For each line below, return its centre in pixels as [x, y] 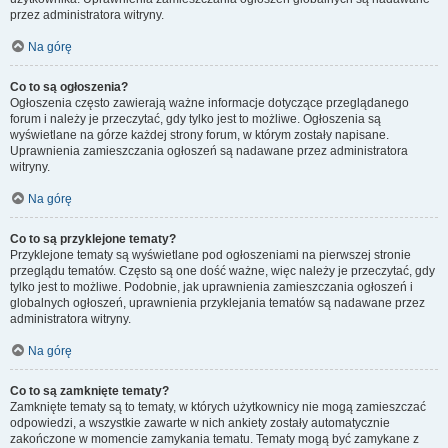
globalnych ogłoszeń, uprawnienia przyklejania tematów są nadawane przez [217, 303]
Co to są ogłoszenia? [69, 87]
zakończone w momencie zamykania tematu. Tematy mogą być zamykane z [214, 439]
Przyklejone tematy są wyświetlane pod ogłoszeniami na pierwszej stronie [210, 255]
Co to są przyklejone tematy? [93, 239]
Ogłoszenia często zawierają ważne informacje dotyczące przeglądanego [209, 103]
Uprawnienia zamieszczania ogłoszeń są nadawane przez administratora [209, 151]
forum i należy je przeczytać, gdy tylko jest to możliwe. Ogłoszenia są [195, 119]
